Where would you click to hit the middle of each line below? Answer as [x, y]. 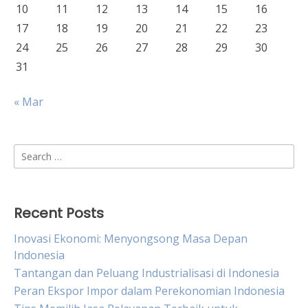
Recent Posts [59, 213]
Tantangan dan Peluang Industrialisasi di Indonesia [146, 273]
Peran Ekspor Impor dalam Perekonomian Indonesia [149, 291]
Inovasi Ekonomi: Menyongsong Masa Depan [131, 239]
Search [31, 152]
